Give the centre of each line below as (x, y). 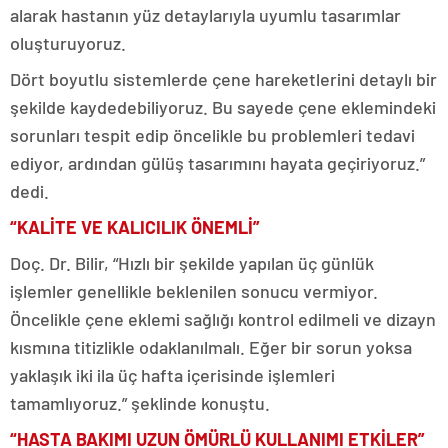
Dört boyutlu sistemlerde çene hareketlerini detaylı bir (223, 78)
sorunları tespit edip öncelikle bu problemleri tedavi (212, 134)
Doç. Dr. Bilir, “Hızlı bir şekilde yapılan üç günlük (192, 262)
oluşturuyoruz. (68, 42)
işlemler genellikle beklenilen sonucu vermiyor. (194, 290)
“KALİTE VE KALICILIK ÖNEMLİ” (135, 226)
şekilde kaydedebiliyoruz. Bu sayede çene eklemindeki (223, 106)
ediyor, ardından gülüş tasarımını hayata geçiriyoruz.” (217, 162)
